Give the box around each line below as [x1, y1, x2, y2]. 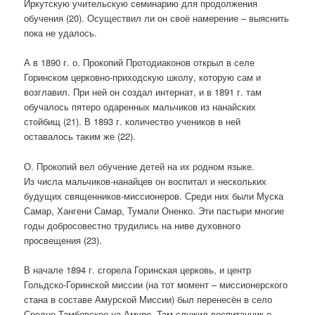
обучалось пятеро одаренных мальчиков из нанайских [24, 100, 257, 114]
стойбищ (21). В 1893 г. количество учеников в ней [24, 115, 241, 129]
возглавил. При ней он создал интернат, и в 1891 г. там [24, 85, 262, 99]
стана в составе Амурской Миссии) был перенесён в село [24, 292, 273, 306]
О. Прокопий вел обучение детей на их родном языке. [24, 159, 255, 173]
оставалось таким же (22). [24, 129, 136, 143]
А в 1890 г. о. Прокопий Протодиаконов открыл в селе [24, 56, 255, 70]
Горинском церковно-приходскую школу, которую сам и [24, 70, 262, 84]
